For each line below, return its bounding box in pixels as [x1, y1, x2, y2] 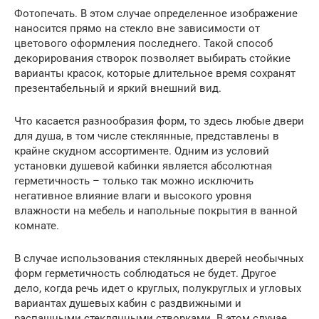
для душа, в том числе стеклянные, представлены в [14, 129, 279, 142]
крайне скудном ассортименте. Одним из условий [14, 144, 269, 157]
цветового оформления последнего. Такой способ [14, 36, 273, 50]
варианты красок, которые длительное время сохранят [14, 66, 296, 80]
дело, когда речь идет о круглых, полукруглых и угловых [14, 281, 301, 295]
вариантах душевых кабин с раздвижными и [14, 296, 241, 310]
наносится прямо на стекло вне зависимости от [14, 21, 260, 35]
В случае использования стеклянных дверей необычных [14, 251, 303, 265]
